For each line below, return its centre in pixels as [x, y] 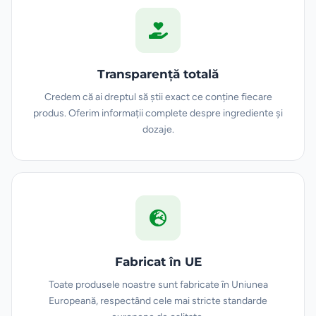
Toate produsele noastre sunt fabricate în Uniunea [158, 284]
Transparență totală [158, 74]
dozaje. [158, 129]
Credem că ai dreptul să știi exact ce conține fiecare [158, 97]
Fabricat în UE [158, 261]
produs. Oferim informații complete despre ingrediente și [158, 113]
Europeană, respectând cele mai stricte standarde [158, 300]
